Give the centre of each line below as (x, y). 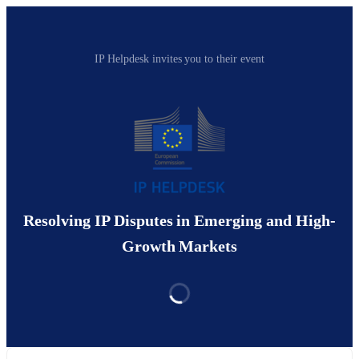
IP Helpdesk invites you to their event (179, 59)
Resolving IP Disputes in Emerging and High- (179, 221)
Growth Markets (179, 246)
